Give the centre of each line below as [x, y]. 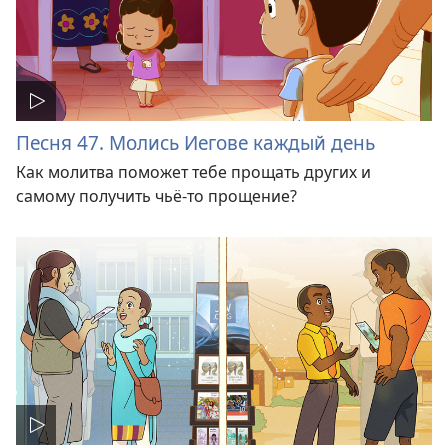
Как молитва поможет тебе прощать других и [193, 172]
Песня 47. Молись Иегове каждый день [195, 143]
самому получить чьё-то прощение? [156, 196]
